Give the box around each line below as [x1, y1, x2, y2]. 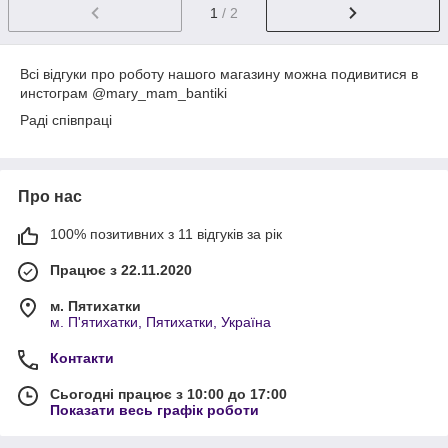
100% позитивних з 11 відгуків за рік [50, 225, 282, 242]
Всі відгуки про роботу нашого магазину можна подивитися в [20, 65, 418, 82]
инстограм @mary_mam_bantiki [20, 84, 231, 101]
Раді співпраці [20, 111, 112, 128]
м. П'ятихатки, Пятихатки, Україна [50, 313, 271, 330]
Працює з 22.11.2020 [50, 261, 192, 278]
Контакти [50, 349, 114, 366]
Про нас [18, 187, 82, 205]
